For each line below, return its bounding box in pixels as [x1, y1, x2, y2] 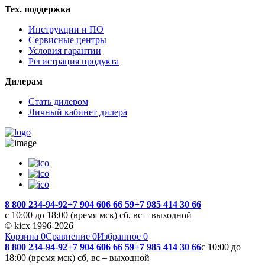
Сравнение [46, 231, 92, 242]
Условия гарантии [28, 46, 101, 56]
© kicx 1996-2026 [5, 221, 73, 231]
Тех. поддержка [5, 4, 70, 15]
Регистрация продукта [28, 56, 119, 67]
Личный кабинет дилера [28, 107, 127, 118]
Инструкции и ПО [28, 24, 104, 35]
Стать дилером [28, 96, 88, 107]
